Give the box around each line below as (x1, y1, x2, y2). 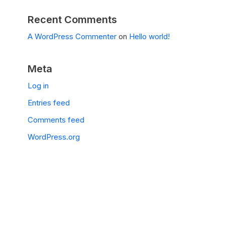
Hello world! (129, 31, 170, 41)
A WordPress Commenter (28, 31, 117, 41)
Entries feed (28, 97, 70, 107)
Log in (28, 80, 49, 90)
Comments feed (28, 115, 84, 125)
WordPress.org (28, 132, 80, 142)
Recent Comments (28, 13, 117, 26)
